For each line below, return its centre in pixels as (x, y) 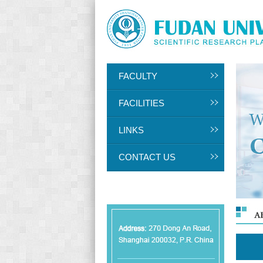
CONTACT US (147, 157)
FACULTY (138, 76)
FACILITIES (141, 103)
